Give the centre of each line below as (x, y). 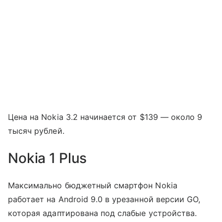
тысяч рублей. (36, 131)
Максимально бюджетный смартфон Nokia (93, 185)
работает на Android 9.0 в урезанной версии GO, (104, 199)
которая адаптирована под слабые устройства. (103, 213)
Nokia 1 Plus (48, 158)
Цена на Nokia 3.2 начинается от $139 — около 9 (105, 117)
